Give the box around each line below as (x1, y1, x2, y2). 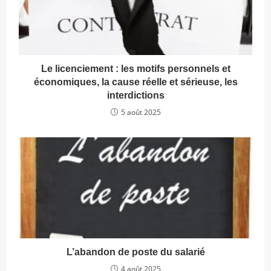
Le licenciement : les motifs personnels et (41, 63, 230, 74)
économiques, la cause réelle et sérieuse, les (33, 76, 238, 87)
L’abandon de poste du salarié (66, 247, 205, 258)
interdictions (106, 90, 165, 100)
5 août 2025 (120, 106, 161, 117)
